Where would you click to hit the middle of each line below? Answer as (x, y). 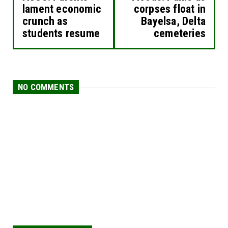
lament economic (62, 9)
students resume (61, 34)
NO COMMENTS (46, 87)
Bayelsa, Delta (173, 21)
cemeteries (180, 34)
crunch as (45, 21)
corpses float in (169, 9)
